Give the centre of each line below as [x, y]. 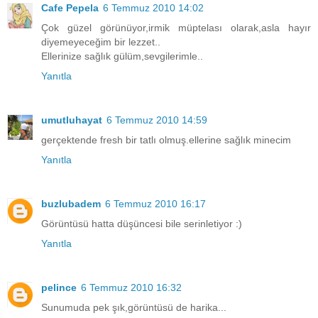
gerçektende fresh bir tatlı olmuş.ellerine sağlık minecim [166, 139]
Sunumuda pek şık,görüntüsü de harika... [134, 307]
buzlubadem [71, 203]
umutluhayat [72, 120]
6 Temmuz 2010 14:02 [153, 7]
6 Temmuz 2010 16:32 [131, 287]
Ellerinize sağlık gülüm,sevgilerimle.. [122, 56]
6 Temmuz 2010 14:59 [157, 120]
